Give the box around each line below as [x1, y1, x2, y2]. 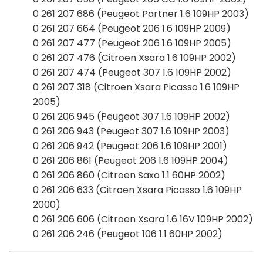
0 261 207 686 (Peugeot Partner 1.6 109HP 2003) [33, 6, 249, 21]
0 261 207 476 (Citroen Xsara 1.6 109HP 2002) [33, 50, 236, 65]
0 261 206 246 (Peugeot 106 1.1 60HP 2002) [33, 227, 222, 241]
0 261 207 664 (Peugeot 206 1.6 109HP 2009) [33, 21, 231, 35]
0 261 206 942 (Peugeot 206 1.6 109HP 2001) [33, 139, 227, 153]
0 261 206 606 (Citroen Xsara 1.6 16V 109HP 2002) [33, 212, 253, 226]
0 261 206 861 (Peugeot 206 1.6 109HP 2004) [33, 153, 228, 167]
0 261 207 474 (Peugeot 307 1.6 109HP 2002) [33, 65, 231, 79]
